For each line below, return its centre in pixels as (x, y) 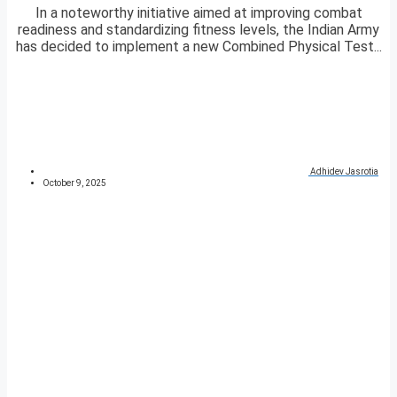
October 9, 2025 (74, 183)
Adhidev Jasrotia (344, 172)
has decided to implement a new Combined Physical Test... (198, 47)
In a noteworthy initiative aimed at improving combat (198, 13)
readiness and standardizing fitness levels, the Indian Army (198, 30)
